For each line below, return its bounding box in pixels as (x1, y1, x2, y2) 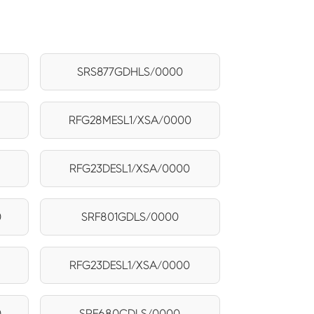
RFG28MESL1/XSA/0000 (68, 114, 191, 126)
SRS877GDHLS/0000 (76, 65, 183, 78)
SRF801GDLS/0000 (81, 210, 179, 223)
